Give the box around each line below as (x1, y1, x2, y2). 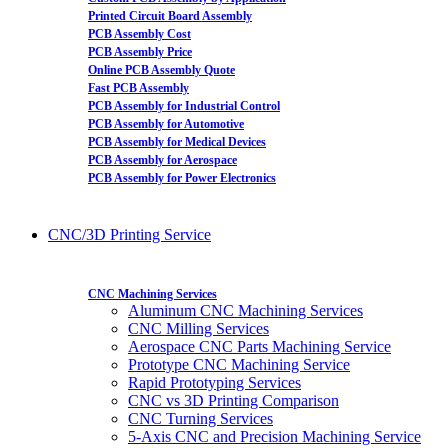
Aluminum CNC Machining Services (128, 302, 363, 319)
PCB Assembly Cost (88, 27, 191, 41)
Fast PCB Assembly (88, 81, 189, 95)
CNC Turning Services (128, 410, 273, 427)
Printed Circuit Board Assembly (88, 9, 252, 23)
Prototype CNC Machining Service (128, 356, 350, 373)
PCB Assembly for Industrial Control (88, 99, 280, 113)
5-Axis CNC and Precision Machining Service (128, 428, 421, 445)
